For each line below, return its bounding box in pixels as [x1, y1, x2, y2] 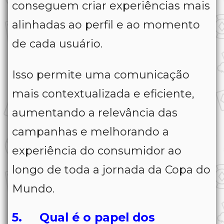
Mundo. [12, 182, 54, 196]
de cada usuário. [12, 37, 102, 51]
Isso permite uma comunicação [12, 68, 189, 82]
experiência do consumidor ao [12, 144, 181, 158]
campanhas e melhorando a [12, 125, 169, 139]
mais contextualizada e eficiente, [12, 87, 194, 101]
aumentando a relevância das [12, 106, 177, 120]
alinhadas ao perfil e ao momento [12, 18, 200, 32]
